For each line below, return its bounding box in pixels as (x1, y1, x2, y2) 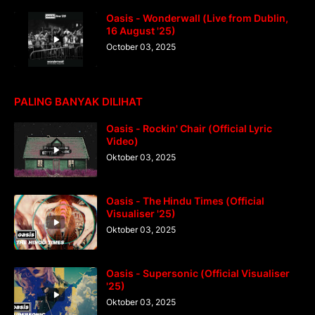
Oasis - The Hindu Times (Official (106, 194, 264, 207)
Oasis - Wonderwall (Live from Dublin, (106, 11, 288, 24)
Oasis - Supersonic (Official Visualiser (106, 266, 290, 279)
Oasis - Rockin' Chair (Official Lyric (106, 122, 272, 134)
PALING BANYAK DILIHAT (14, 94, 143, 108)
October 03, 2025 (106, 41, 176, 52)
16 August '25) (106, 24, 176, 37)
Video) (106, 134, 139, 147)
